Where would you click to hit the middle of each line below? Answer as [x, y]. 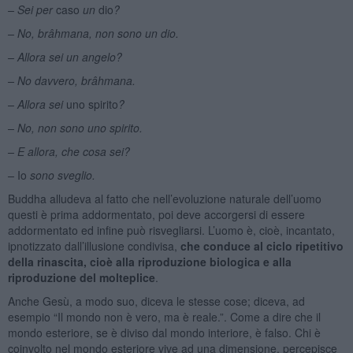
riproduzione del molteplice [81, 277]
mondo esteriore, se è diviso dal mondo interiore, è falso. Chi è [164, 332]
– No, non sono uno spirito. [75, 127]
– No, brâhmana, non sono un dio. [93, 33]
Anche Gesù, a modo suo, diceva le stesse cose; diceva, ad [156, 301]
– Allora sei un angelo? [65, 56]
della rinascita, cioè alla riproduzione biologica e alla [149, 261]
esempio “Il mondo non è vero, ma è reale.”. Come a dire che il [164, 316]
